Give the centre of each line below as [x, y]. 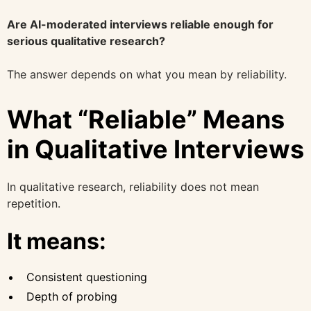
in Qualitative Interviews [155, 150]
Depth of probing [72, 296]
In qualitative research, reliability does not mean [133, 186]
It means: [57, 241]
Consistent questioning [87, 277]
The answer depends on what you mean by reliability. [147, 75]
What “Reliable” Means [146, 120]
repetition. [34, 203]
